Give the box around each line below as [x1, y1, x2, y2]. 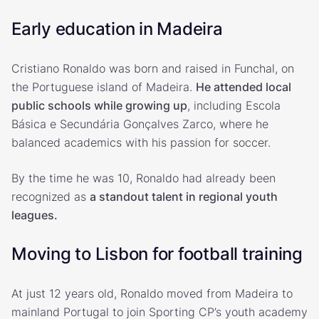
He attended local [196, 79, 291, 94]
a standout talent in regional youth [90, 189, 278, 204]
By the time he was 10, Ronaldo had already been [11, 170, 276, 185]
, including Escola [187, 98, 281, 113]
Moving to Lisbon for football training [11, 243, 303, 264]
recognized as [11, 189, 90, 204]
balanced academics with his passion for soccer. [11, 135, 271, 150]
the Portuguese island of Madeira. [11, 79, 196, 94]
